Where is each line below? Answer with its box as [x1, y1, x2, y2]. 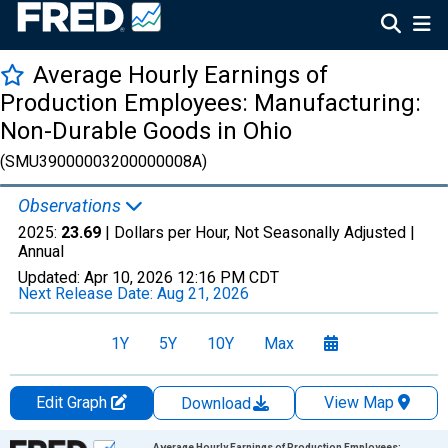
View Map [323, 393, 394, 412]
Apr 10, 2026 [84, 268, 173, 287]
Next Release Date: [18, 284, 157, 303]
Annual [18, 242, 64, 261]
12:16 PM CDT [177, 268, 279, 287]
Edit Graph [35, 393, 111, 412]
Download [181, 394, 255, 413]
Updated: [18, 268, 84, 287]
